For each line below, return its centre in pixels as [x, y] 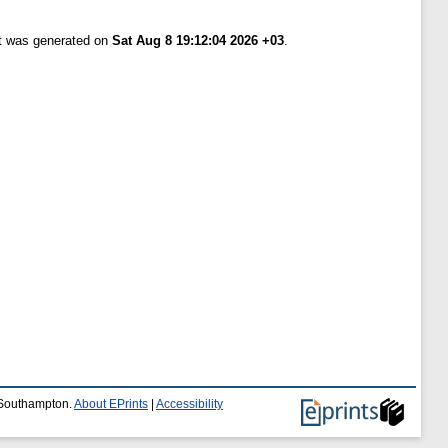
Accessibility [189, 404]
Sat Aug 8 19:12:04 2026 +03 [198, 41]
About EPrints [111, 404]
